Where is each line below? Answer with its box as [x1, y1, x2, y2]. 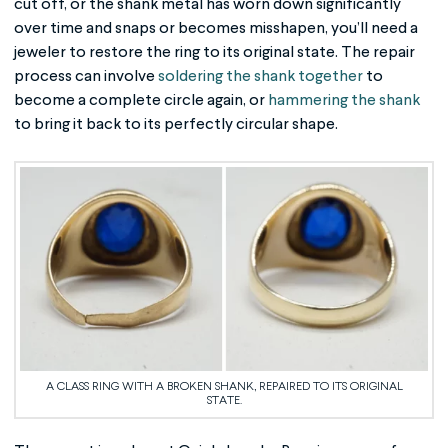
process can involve [14, 68, 158, 85]
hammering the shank [265, 92, 420, 109]
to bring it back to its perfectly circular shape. [14, 116, 338, 133]
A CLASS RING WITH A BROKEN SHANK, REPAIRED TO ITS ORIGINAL [45, 380, 403, 393]
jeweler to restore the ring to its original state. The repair [14, 44, 415, 61]
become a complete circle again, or [14, 92, 265, 109]
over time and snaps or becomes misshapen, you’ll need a [14, 20, 418, 37]
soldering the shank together [158, 68, 363, 85]
